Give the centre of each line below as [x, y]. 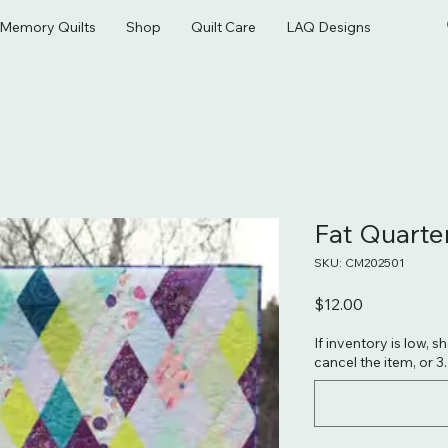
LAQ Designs [328, 27]
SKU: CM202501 [359, 262]
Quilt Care [223, 27]
